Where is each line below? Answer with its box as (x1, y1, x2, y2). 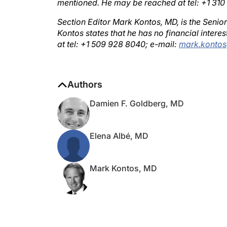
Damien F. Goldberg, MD (90, 88, 184, 98)
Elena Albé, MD (90, 121, 148, 131)
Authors (67, 69, 102, 80)
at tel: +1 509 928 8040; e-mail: (57, 29, 179, 39)
